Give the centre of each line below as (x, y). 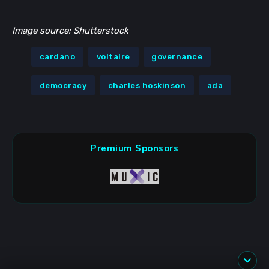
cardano (57, 56)
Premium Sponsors (134, 149)
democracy (63, 85)
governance (177, 56)
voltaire (113, 56)
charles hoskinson (147, 85)
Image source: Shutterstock (70, 30)
